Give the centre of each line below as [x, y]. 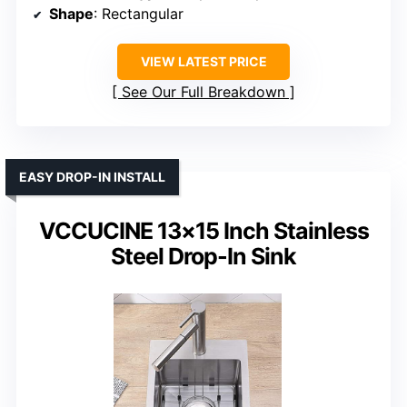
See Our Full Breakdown [203, 92]
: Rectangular [139, 14]
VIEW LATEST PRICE [203, 62]
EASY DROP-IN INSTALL [92, 177]
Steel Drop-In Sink [203, 257]
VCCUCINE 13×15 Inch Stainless [203, 231]
